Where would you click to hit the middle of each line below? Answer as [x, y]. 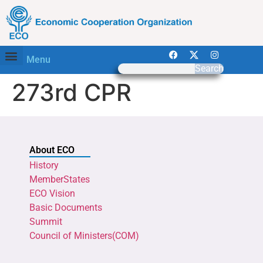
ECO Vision [52, 194]
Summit [46, 222]
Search [209, 69]
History [44, 166]
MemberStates [60, 180]
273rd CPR [72, 93]
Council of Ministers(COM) [84, 236]
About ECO [52, 150]
